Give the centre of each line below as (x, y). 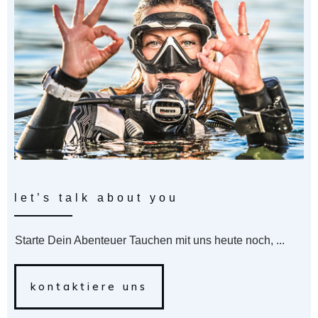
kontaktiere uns (89, 286)
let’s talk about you (97, 197)
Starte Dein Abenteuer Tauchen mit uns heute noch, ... (150, 240)
